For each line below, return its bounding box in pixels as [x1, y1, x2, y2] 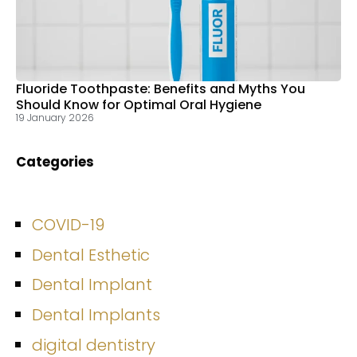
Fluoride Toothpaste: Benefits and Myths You [16, 80, 305, 99]
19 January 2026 [16, 111, 94, 125]
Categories [16, 153, 94, 172]
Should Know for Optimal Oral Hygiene [16, 96, 261, 115]
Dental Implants [32, 304, 160, 327]
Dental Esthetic [32, 243, 150, 266]
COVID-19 [32, 213, 104, 236]
